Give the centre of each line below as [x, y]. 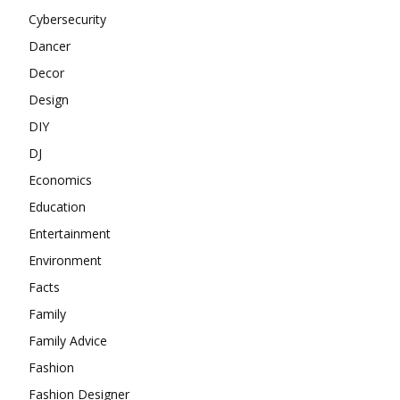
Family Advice [68, 340]
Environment [65, 260]
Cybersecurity [67, 19]
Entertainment [70, 233]
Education [57, 206]
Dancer [50, 46]
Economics [60, 179]
